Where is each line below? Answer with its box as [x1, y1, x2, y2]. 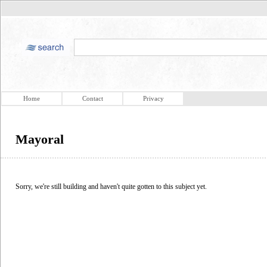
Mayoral [15, 132, 64, 147]
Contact [82, 95, 103, 102]
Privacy [142, 95, 164, 102]
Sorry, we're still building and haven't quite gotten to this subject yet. [15, 182, 207, 191]
